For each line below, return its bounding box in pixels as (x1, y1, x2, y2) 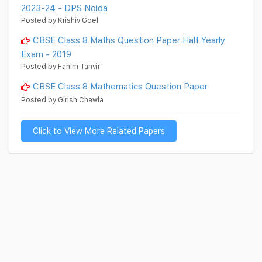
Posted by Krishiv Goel (21, 16, 98, 25)
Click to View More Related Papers (33, 126, 165, 136)
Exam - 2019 (21, 49, 71, 60)
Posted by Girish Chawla (21, 95, 104, 105)
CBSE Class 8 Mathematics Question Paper (33, 81, 208, 92)
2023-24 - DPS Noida (21, 2, 108, 13)
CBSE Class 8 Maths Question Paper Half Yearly (33, 35, 225, 46)
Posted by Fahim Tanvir (21, 62, 100, 71)
